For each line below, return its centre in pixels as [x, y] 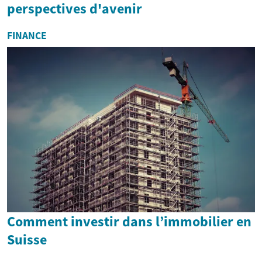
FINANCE [27, 36]
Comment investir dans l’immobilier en [129, 221]
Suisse [27, 239]
